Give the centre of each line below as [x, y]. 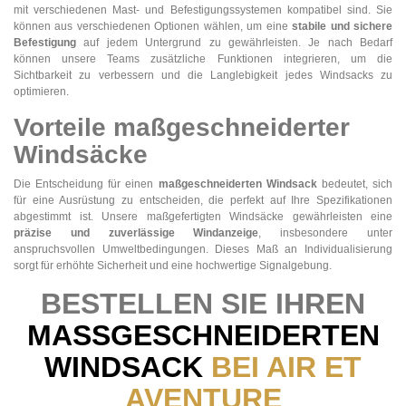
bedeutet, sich [355, 184]
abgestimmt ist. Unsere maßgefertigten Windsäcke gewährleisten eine [203, 216]
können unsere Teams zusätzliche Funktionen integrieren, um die [203, 58]
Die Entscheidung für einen [86, 184]
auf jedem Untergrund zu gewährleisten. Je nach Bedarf [234, 42]
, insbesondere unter [326, 232]
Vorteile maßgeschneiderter [182, 127]
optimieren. [41, 91]
